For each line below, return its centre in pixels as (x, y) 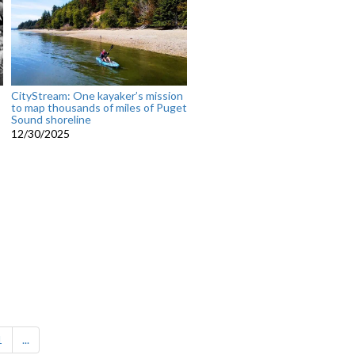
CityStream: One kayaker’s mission (97, 96)
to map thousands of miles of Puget (99, 108)
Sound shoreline (51, 120)
